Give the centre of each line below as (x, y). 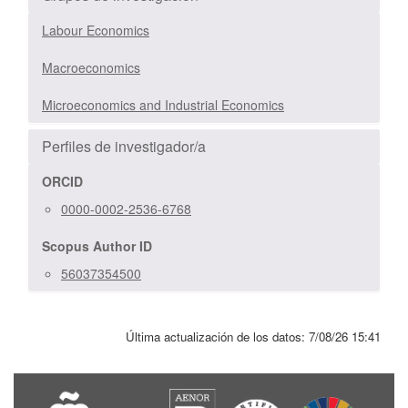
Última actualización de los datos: (217, 336)
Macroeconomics (91, 67)
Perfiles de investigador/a (124, 146)
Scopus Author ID (97, 245)
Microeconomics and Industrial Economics (163, 104)
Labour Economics (96, 30)
